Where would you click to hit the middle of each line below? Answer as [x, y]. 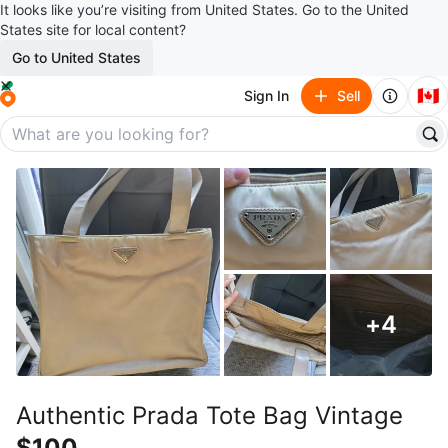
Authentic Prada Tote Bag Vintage [209, 415]
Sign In [266, 95]
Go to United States [76, 57]
